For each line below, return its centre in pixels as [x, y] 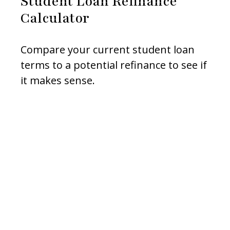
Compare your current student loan [108, 50]
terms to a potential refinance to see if [114, 65]
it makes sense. [58, 81]
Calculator [55, 18]
